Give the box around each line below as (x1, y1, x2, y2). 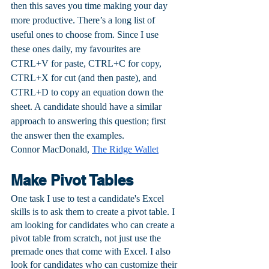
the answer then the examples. (11, 130, 124, 141)
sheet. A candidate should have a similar (11, 101, 164, 112)
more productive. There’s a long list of (11, 15, 157, 26)
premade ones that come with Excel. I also (11, 246, 173, 257)
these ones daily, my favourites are (11, 44, 143, 55)
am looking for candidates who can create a (11, 220, 177, 231)
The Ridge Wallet (92, 144, 159, 155)
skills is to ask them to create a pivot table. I (11, 207, 177, 217)
